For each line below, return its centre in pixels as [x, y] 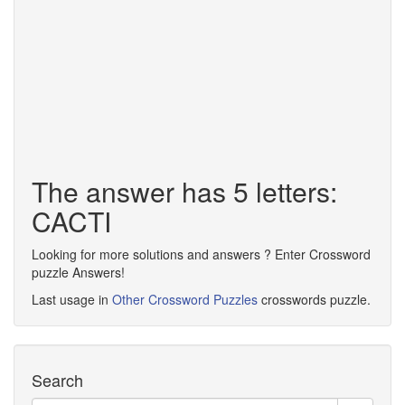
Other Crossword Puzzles [185, 299]
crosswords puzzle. [314, 299]
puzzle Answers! [78, 272]
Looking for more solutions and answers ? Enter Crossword [201, 254]
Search [57, 380]
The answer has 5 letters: [184, 191]
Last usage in [72, 299]
